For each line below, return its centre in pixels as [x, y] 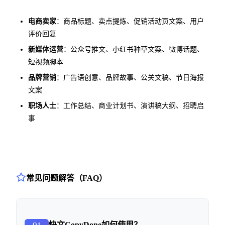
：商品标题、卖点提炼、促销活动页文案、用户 [130, 22]
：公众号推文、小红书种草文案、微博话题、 [134, 50]
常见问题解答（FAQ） [67, 178]
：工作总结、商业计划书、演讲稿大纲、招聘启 [130, 106]
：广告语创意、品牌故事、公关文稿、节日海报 [130, 78]
